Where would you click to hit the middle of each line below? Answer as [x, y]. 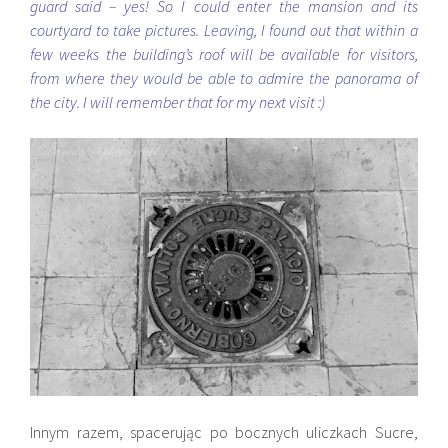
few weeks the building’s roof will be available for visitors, [224, 53]
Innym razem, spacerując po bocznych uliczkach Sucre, [224, 431]
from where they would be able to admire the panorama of [224, 77]
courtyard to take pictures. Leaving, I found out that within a [224, 29]
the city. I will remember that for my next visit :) [178, 101]
